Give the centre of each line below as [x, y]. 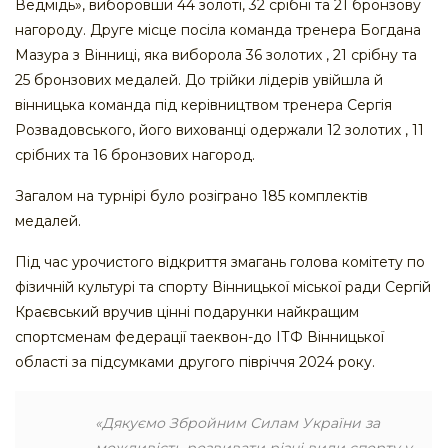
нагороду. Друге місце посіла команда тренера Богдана [218, 30]
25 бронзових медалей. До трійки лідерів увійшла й [199, 80]
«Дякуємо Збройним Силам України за [237, 423]
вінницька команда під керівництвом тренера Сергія [203, 105]
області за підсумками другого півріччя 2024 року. [195, 362]
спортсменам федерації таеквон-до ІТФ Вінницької [199, 337]
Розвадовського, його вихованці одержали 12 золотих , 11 [219, 130]
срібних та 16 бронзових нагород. [135, 155]
